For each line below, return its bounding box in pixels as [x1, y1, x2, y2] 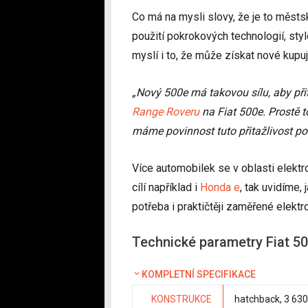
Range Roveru [132, 105, 199, 118]
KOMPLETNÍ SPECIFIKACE [142, 269, 256, 280]
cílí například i [132, 181, 200, 194]
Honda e [200, 181, 240, 194]
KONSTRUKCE [151, 294, 212, 305]
